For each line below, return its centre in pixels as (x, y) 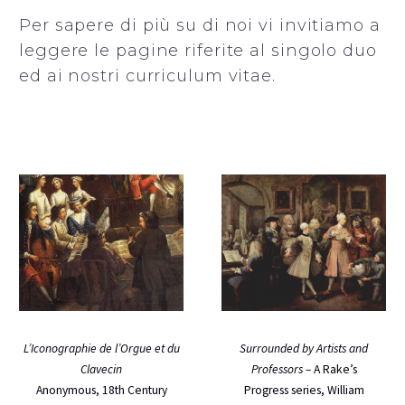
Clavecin (101, 370)
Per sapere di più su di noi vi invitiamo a (200, 25)
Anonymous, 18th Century (101, 391)
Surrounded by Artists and (304, 348)
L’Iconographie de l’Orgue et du (101, 349)
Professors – (282, 369)
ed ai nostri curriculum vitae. (147, 75)
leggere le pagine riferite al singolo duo (198, 50)
